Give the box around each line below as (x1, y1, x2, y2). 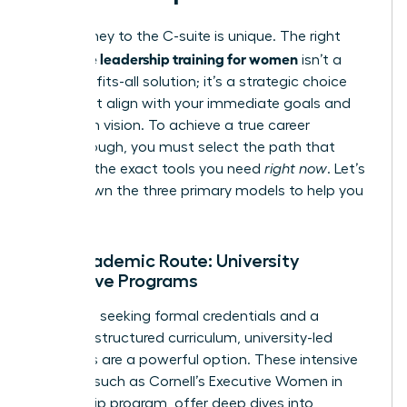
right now (264, 161, 327, 176)
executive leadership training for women (34, 48, 298, 67)
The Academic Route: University (34, 251, 300, 270)
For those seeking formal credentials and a (34, 308, 319, 323)
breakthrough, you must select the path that (34, 139, 335, 154)
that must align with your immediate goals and (34, 95, 351, 111)
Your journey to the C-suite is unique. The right (34, 28, 341, 44)
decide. (34, 204, 83, 220)
